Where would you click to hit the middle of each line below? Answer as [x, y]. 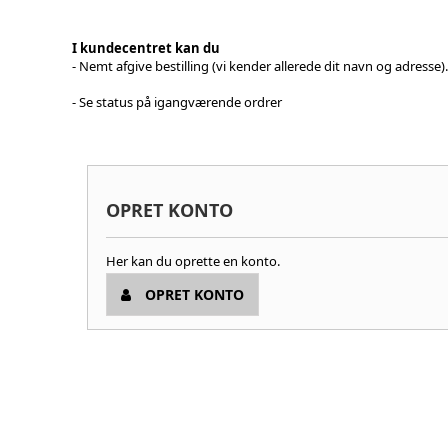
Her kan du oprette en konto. [193, 260]
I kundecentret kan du [146, 47]
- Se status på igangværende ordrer [177, 101]
